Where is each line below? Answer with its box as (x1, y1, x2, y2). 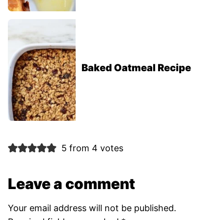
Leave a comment (8, 175, 135, 192)
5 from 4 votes (61, 143, 123, 153)
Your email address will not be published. (8, 203, 176, 213)
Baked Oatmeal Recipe (82, 61, 191, 74)
